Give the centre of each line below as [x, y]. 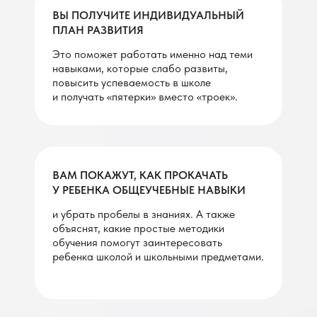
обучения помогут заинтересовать [137, 242]
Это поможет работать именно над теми [152, 54]
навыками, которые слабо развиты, [140, 68]
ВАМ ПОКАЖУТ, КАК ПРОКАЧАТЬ [140, 175]
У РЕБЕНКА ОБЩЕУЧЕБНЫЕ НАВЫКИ [149, 190]
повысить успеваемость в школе [132, 82]
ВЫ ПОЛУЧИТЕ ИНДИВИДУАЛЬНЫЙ [148, 15]
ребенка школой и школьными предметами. [158, 257]
